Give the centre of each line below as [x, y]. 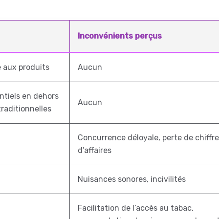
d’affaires [95, 150]
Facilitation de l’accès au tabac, [136, 208]
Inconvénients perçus [120, 36]
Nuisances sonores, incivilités [132, 179]
